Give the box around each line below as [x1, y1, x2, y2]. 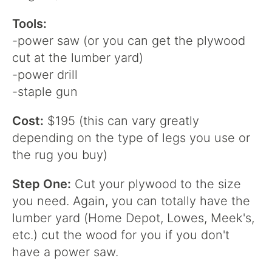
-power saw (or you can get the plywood [12, 33, 245, 48]
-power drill [12, 67, 78, 82]
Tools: [12, 16, 47, 31]
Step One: [12, 177, 71, 191]
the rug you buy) [12, 148, 107, 162]
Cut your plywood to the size [71, 177, 241, 191]
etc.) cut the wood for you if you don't [12, 228, 229, 242]
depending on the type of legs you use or [12, 131, 250, 145]
